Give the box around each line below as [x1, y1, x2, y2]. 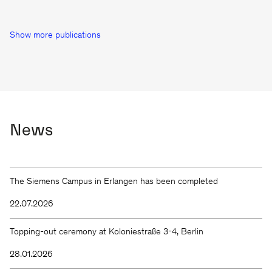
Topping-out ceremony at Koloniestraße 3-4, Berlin [10, 227, 203, 237]
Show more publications [10, 30, 101, 40]
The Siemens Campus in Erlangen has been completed [10, 177, 218, 186]
